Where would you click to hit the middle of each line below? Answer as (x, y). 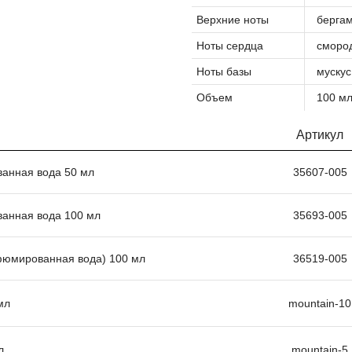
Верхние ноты (233, 20)
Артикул (320, 135)
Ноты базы (224, 71)
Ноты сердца (230, 46)
